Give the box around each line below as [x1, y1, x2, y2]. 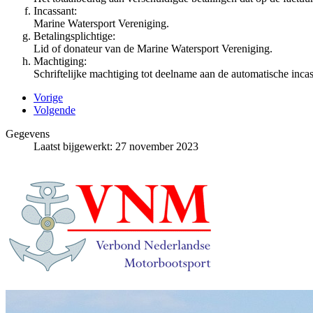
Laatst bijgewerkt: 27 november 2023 [34, 140, 198, 152]
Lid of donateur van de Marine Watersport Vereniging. [34, 42, 272, 54]
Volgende [34, 103, 75, 116]
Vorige [34, 91, 63, 103]
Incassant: [34, 4, 77, 17]
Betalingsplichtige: [34, 29, 115, 42]
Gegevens [6, 127, 50, 140]
